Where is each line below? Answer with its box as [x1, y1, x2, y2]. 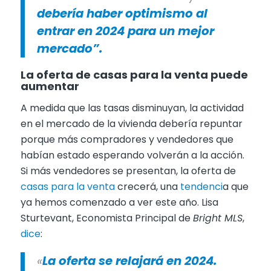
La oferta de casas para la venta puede [20, 67, 248, 83]
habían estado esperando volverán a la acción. [20, 148, 244, 162]
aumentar [20, 79, 79, 94]
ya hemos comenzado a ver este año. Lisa [20, 195, 218, 209]
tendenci [180, 180, 223, 194]
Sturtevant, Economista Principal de [20, 211, 193, 225]
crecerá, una [114, 180, 180, 194]
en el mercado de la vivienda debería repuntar [20, 117, 243, 131]
